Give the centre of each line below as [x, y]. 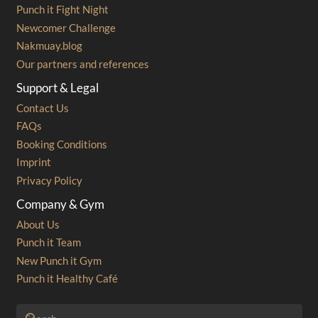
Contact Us [42, 108]
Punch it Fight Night [62, 10]
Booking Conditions [61, 144]
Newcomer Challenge [66, 27]
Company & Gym [60, 204]
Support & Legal [57, 88]
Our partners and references [82, 64]
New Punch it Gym [59, 260]
